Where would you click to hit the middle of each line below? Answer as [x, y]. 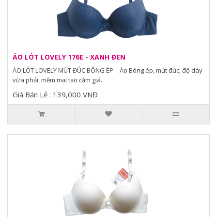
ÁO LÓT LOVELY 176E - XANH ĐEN [69, 57]
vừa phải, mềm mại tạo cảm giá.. [58, 80]
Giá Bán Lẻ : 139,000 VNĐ [55, 94]
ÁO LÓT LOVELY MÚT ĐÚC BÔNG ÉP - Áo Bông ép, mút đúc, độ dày [108, 70]
